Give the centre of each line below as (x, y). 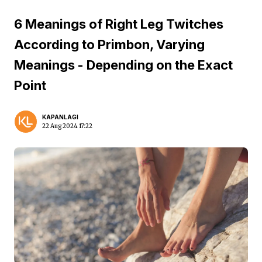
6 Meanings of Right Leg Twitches (119, 24)
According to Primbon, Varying (109, 44)
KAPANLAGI (60, 117)
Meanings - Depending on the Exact (123, 65)
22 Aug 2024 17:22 (67, 126)
